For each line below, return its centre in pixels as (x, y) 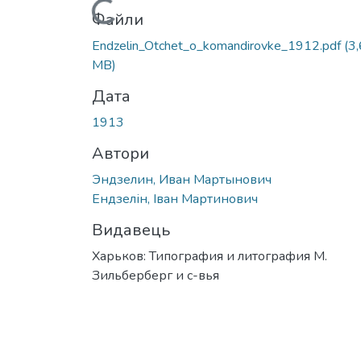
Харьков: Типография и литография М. (210, 256)
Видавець (131, 230)
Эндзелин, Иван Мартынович (182, 179)
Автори (120, 153)
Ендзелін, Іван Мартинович (175, 199)
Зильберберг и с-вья (156, 275)
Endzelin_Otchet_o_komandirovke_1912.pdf (218, 46)
